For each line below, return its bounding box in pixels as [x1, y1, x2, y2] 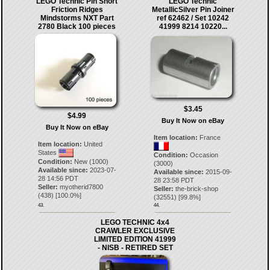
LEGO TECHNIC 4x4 [101, 218, 169, 227]
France [198, 133, 221, 141]
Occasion [188, 151, 219, 159]
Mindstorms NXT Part [40, 13, 114, 22]
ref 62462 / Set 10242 [157, 13, 230, 22]
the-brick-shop [175, 184, 219, 192]
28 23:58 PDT [154, 176, 195, 184]
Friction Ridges [51, 5, 103, 14]
